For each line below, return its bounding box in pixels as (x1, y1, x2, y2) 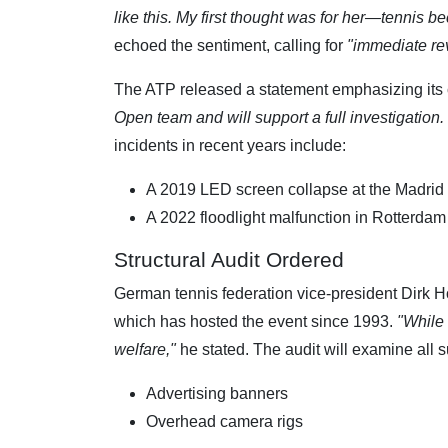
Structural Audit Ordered (114, 247, 344, 271)
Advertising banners (146, 384, 288, 402)
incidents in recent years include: (114, 136, 346, 154)
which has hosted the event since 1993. (114, 312, 397, 330)
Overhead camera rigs (146, 412, 303, 430)
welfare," (114, 340, 176, 358)
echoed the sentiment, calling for (114, 36, 347, 54)
